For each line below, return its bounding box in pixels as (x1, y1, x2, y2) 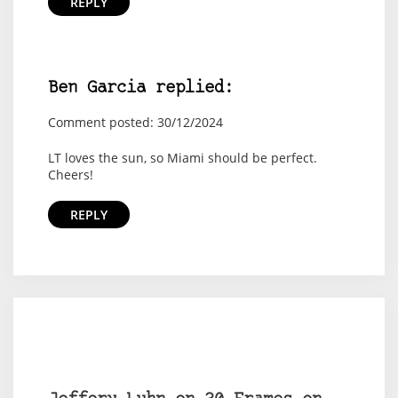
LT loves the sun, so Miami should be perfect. (47, 148, 317, 166)
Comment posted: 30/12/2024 (47, 113, 223, 131)
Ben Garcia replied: (47, 79, 234, 97)
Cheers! (47, 165, 93, 183)
